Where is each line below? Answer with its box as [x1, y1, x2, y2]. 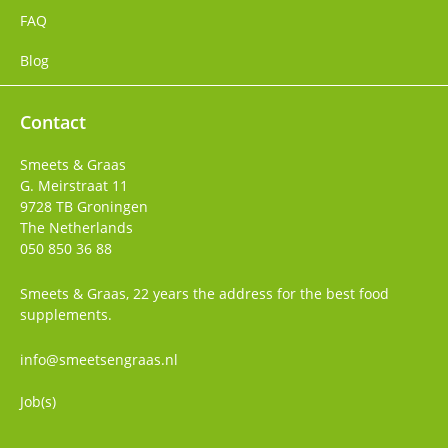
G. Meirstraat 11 [20, 176, 128, 195]
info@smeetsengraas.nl [20, 350, 178, 369]
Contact [20, 110, 86, 134]
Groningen [77, 197, 148, 216]
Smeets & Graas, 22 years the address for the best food [20, 284, 389, 303]
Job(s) [20, 392, 56, 411]
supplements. [20, 305, 112, 324]
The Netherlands [20, 218, 133, 237]
